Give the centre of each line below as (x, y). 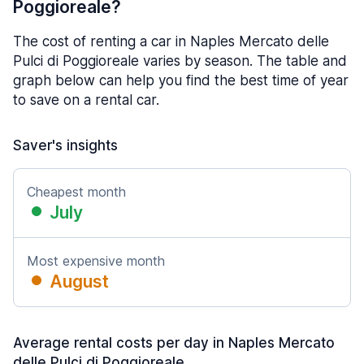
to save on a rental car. (86, 100)
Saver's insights (65, 145)
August (79, 282)
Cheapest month (76, 192)
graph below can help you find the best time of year (181, 80)
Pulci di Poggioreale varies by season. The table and (180, 61)
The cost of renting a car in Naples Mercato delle (171, 41)
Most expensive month (96, 261)
